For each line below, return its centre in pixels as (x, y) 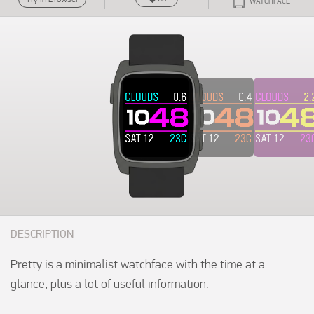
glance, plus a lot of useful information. (110, 284)
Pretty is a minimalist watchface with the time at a (138, 264)
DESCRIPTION (42, 234)
